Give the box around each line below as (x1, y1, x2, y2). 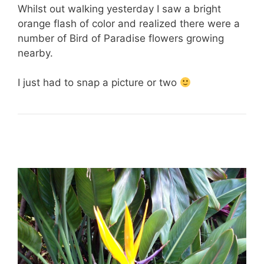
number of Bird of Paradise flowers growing (18, 32, 224, 44)
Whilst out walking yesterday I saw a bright (18, 2, 221, 15)
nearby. (18, 47, 53, 59)
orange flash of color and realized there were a (18, 17, 240, 29)
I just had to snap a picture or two (18, 77, 180, 89)
